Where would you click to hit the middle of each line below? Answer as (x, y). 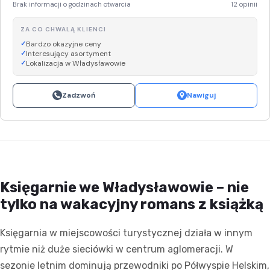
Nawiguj (201, 95)
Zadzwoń (79, 95)
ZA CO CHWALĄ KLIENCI (63, 29)
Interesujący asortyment (68, 53)
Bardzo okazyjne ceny (64, 44)
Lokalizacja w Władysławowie (76, 63)
